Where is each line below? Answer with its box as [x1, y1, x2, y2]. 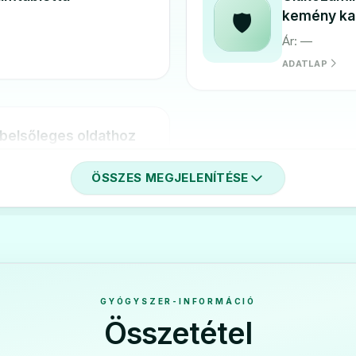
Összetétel [103, 315, 253, 351]
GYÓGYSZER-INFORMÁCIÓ [100, 296, 256, 306]
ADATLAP [282, 57, 327, 69]
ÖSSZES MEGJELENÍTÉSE [91, 170, 249, 185]
